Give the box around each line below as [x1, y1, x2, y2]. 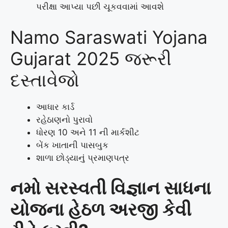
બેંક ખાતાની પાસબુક [36, 139, 108, 150]
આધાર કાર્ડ [36, 101, 74, 112]
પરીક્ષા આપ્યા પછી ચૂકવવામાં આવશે [36, 2, 164, 12]
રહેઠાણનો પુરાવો [36, 114, 93, 125]
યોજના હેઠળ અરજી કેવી [10, 198, 191, 220]
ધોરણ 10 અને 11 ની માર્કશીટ [36, 127, 139, 137]
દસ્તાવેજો [10, 69, 79, 91]
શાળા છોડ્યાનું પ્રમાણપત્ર [36, 152, 129, 163]
